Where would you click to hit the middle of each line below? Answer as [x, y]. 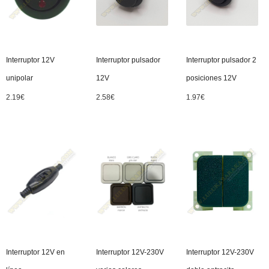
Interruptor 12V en [35, 252]
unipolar [20, 78]
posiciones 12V [211, 78]
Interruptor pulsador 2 [221, 60]
